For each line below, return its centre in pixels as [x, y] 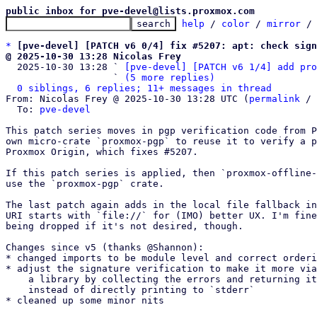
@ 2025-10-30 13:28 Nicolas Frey [93, 56]
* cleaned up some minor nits [85, 300]
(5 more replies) [170, 77]
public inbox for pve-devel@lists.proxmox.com [130, 11]
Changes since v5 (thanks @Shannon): [105, 247]
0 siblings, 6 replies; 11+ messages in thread [144, 88]
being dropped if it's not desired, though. [125, 226]
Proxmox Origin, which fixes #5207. [102, 152]
